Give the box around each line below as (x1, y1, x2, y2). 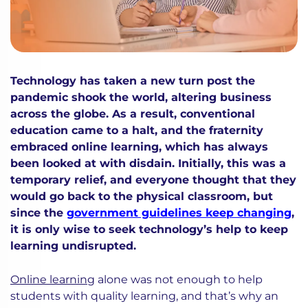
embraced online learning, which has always (10, 140, 268, 154)
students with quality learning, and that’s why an (10, 289, 278, 303)
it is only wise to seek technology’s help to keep (10, 223, 288, 236)
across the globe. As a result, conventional (10, 107, 255, 121)
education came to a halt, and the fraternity (10, 124, 263, 137)
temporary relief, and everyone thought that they (10, 173, 296, 187)
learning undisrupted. (10, 239, 136, 253)
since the (10, 206, 67, 220)
